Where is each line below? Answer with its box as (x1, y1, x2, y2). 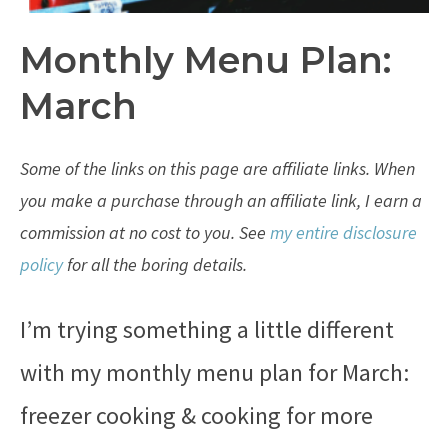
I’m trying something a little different (20, 314, 394, 345)
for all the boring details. (63, 253, 247, 276)
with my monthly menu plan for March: (20, 357, 409, 388)
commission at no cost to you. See (20, 221, 270, 244)
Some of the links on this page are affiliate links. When (20, 157, 415, 180)
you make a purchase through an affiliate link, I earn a (20, 189, 422, 212)
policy (20, 253, 63, 276)
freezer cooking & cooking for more (20, 400, 373, 431)
